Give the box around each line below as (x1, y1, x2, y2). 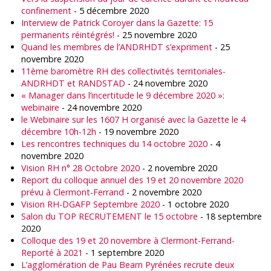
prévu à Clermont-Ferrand (21, 186, 124, 198)
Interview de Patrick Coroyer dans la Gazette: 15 (21, 17, 213, 28)
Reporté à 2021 (21, 247, 83, 258)
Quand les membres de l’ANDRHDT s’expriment (21, 41, 212, 53)
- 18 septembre (198, 211, 262, 222)
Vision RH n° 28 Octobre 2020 (21, 162, 140, 174)
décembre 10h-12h (21, 126, 96, 137)
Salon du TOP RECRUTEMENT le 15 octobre (21, 211, 198, 222)
